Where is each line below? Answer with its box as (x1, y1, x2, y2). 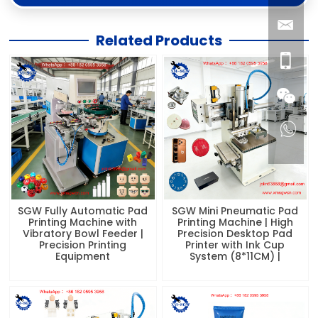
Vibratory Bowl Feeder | (22, 226, 143, 241)
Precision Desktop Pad (177, 226, 293, 241)
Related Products (96, 30, 222, 50)
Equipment (55, 248, 111, 263)
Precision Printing (39, 237, 127, 252)
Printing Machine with (28, 214, 138, 229)
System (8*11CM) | (190, 248, 281, 263)
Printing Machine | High (177, 214, 293, 229)
